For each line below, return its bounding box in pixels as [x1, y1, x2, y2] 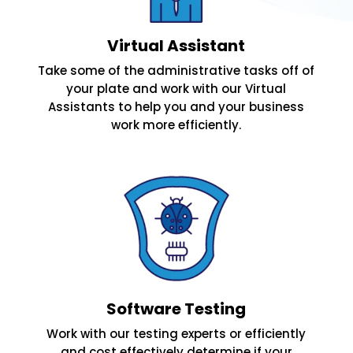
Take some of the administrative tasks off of [38, 61, 315, 79]
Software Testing [106, 297, 247, 320]
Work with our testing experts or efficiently [46, 325, 307, 342]
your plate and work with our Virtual [66, 80, 287, 97]
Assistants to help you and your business [48, 98, 305, 115]
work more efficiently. [111, 116, 242, 133]
